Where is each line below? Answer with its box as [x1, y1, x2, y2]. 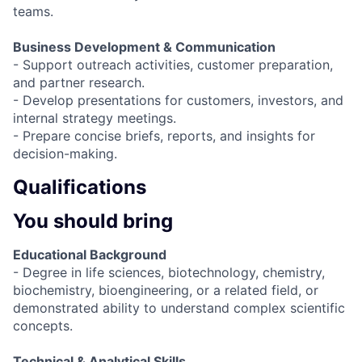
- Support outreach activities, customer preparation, [13, 56, 333, 73]
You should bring [13, 208, 173, 233]
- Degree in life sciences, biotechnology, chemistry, [13, 264, 325, 281]
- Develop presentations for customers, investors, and [13, 91, 343, 108]
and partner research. [13, 74, 145, 90]
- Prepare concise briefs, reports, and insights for [13, 127, 315, 144]
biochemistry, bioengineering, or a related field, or [13, 282, 318, 299]
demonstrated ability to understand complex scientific [13, 300, 345, 317]
